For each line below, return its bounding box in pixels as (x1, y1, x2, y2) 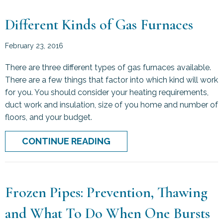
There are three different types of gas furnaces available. (5, 62, 211, 72)
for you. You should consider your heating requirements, (5, 87, 209, 97)
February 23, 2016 (5, 41, 63, 50)
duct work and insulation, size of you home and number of (5, 100, 218, 110)
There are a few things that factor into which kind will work (5, 75, 218, 85)
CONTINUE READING (22, 135, 111, 146)
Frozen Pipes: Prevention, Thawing (5, 183, 208, 202)
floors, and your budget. (5, 112, 92, 122)
